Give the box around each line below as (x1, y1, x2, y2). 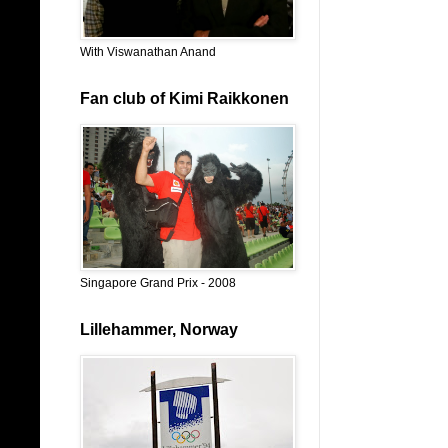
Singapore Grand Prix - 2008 (80, 276, 236, 290)
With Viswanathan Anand (80, 45, 216, 59)
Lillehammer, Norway (80, 321, 238, 338)
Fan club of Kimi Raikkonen (80, 90, 289, 107)
